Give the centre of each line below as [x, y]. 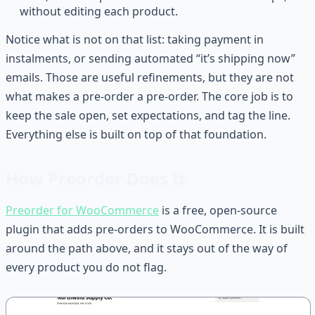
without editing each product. [99, 11]
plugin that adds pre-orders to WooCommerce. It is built [155, 229]
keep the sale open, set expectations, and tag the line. [148, 115]
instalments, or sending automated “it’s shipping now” [150, 58]
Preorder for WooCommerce [82, 210]
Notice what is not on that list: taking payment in [135, 39]
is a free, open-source [218, 210]
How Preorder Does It [96, 178]
